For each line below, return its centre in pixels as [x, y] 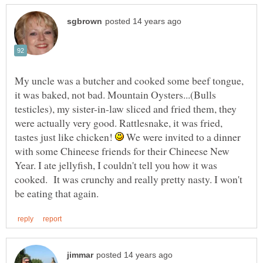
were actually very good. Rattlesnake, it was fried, [119, 122]
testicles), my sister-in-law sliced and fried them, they [126, 108]
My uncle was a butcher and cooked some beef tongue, [129, 80]
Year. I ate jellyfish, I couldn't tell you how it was [116, 165]
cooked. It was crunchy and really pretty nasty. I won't [129, 179]
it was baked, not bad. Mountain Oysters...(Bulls [115, 94]
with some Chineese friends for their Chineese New [122, 151]
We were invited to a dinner [182, 136]
